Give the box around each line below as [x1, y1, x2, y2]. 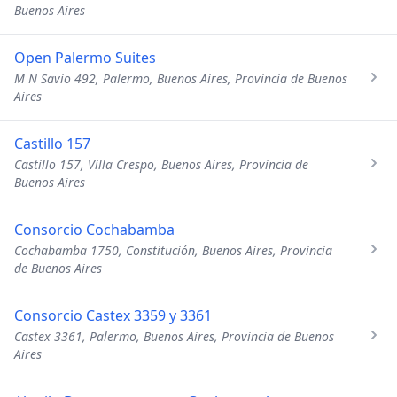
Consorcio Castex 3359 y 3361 [14, 306, 212, 325]
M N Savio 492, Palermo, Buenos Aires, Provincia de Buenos [14, 70, 347, 87]
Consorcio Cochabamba [14, 220, 175, 239]
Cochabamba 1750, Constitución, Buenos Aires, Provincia [14, 242, 332, 259]
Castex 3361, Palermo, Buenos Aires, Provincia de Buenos [14, 328, 334, 345]
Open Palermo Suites [14, 48, 156, 67]
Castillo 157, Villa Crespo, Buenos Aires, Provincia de [14, 156, 308, 173]
